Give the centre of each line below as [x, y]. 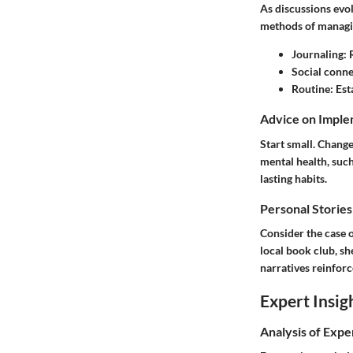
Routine [311, 89]
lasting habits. [294, 178]
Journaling [318, 54]
